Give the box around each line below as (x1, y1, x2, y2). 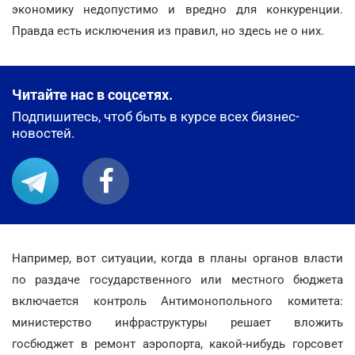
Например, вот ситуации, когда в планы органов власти (12, 251, 343, 265)
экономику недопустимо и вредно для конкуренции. (12, 2, 343, 17)
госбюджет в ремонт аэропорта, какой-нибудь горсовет (12, 337, 343, 351)
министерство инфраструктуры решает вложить (12, 315, 343, 330)
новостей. (12, 125, 74, 141)
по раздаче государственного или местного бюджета (12, 273, 343, 287)
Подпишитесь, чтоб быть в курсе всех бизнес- (12, 109, 300, 124)
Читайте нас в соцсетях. (12, 86, 173, 103)
